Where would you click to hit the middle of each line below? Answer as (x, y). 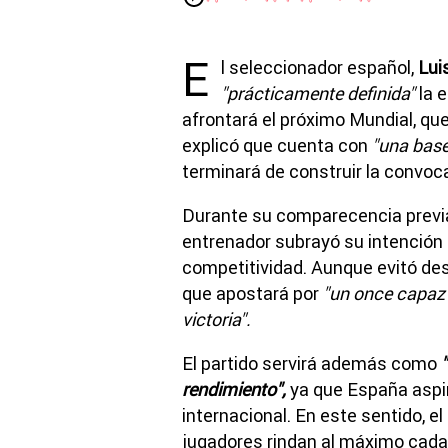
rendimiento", (234, 389)
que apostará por (250, 293)
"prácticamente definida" (318, 93)
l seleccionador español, (319, 67)
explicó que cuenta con (277, 145)
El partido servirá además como (309, 363)
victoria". (216, 319)
